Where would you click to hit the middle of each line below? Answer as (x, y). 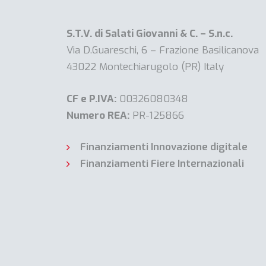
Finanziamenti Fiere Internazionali (162, 164)
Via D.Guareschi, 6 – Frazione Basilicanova (163, 50)
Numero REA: (98, 115)
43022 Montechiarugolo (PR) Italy (145, 67)
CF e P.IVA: (91, 99)
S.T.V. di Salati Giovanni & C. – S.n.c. (150, 34)
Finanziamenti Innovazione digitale (164, 147)
